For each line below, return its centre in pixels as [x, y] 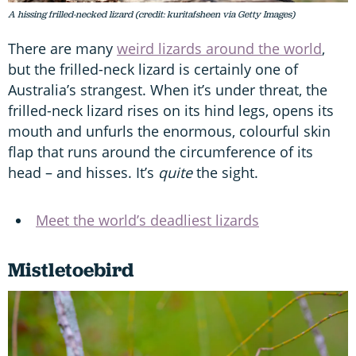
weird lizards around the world [219, 48]
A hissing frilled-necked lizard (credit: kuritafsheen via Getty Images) [151, 14]
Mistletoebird [71, 269]
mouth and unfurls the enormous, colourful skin [169, 131]
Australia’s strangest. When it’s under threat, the [168, 89]
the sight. [227, 172]
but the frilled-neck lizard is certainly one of [153, 69]
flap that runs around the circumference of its [161, 151]
